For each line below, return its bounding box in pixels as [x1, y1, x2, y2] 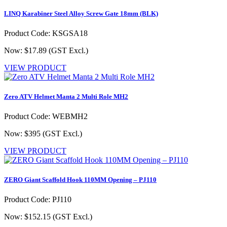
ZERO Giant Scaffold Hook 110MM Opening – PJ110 [4, 176, 157, 184]
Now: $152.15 [4, 212, 53, 221]
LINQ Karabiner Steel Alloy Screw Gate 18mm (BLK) [4, 9, 158, 17]
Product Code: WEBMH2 [4, 112, 88, 121]
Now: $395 [4, 129, 43, 138]
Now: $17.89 [4, 46, 49, 55]
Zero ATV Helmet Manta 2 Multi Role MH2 [4, 92, 128, 100]
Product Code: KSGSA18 [4, 28, 88, 37]
